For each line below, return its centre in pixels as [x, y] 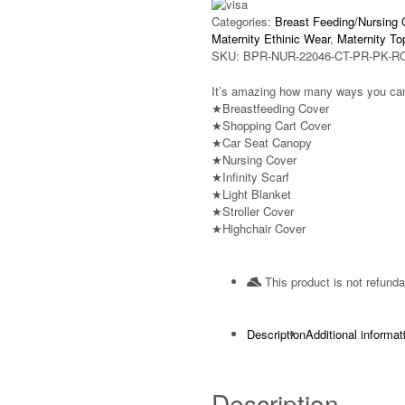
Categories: [241, 21]
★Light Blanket [251, 194]
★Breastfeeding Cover [270, 108]
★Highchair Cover [259, 228]
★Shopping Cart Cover [271, 125]
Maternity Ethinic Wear [271, 38]
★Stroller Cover [253, 211]
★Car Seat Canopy [262, 142]
